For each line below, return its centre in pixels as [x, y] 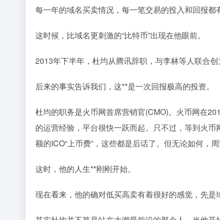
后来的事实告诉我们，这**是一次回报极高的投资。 [125, 86]
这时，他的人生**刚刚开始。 [85, 169]
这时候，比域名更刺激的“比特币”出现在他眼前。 [120, 35]
